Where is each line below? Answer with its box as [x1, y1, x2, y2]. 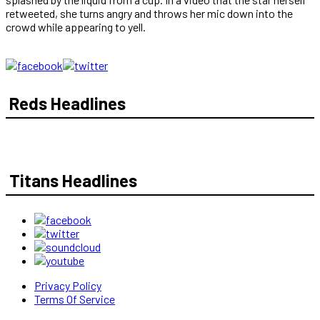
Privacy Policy [34, 278, 101, 292]
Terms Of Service [34, 291, 115, 306]
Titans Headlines [9, 169, 137, 191]
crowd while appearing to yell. [6, 19, 146, 34]
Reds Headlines [9, 92, 126, 114]
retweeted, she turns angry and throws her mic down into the [6, 6, 293, 20]
